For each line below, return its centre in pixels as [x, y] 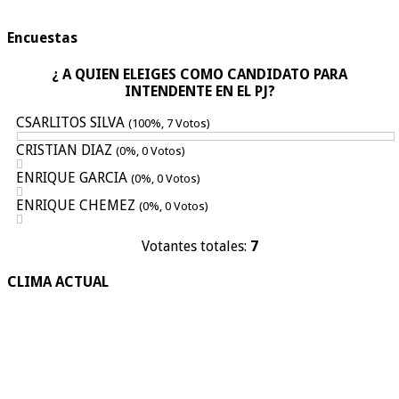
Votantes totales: [195, 246]
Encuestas [42, 38]
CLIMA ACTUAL [58, 281]
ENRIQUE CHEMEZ [77, 205]
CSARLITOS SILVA [72, 122]
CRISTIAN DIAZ [66, 150]
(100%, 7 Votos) [169, 123]
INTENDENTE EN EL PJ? [199, 91]
